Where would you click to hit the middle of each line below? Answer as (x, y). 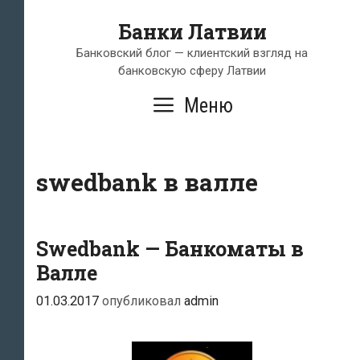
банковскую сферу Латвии (192, 71)
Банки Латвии (192, 32)
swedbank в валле (147, 182)
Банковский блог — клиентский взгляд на (192, 53)
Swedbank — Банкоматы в (170, 249)
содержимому (73, 55)
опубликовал (143, 301)
